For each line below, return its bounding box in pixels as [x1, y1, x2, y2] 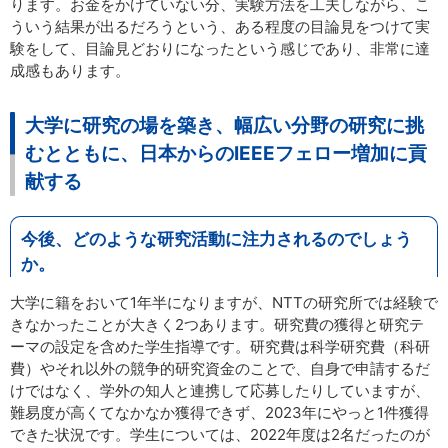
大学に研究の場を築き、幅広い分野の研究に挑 [25, 114, 424, 137]
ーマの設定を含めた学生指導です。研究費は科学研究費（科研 [10, 337, 430, 356]
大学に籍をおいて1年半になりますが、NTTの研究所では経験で [10, 293, 438, 312]
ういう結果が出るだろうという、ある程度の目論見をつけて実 [10, 17, 430, 36]
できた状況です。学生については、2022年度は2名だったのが [10, 425, 430, 444]
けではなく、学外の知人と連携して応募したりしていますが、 [10, 381, 430, 400]
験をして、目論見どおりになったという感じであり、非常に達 [10, 39, 430, 58]
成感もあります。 [10, 61, 130, 80]
